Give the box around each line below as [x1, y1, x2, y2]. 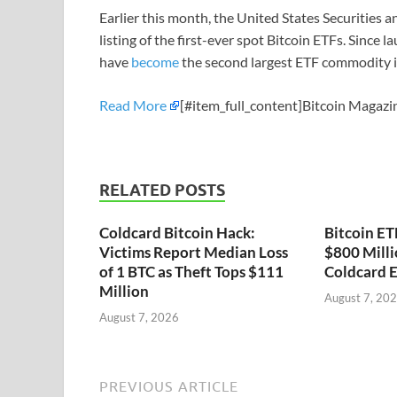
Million [99, 282, 149, 301]
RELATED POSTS [99, 181, 225, 200]
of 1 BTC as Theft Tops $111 [99, 262, 284, 282]
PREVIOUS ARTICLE [99, 378, 238, 394]
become [131, 53, 179, 71]
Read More [99, 97, 167, 114]
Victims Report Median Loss [99, 243, 288, 262]
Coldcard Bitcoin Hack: [99, 223, 255, 243]
